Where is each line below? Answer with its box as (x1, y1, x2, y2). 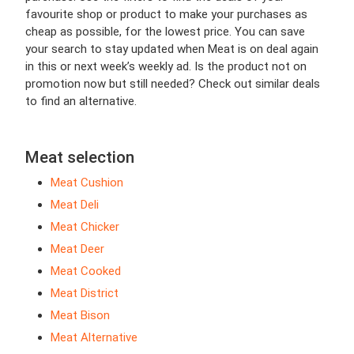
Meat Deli (51, 198, 99, 213)
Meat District (51, 286, 119, 301)
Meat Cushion (51, 175, 123, 190)
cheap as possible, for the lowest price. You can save (25, 24, 305, 40)
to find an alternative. (25, 94, 137, 109)
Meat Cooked (51, 264, 121, 279)
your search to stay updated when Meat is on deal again (25, 42, 318, 57)
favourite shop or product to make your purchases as (25, 7, 307, 22)
